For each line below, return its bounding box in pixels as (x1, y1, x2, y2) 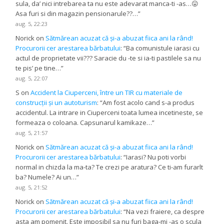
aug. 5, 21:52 (15, 183, 48, 191)
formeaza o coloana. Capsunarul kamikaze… (15, 117, 152, 127)
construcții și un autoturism (15, 97, 97, 107)
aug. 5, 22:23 (15, 19, 48, 27)
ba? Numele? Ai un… (15, 172, 77, 181)
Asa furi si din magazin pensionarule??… (15, 8, 138, 18)
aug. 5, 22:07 (15, 74, 48, 82)
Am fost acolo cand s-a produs (102, 97, 195, 107)
